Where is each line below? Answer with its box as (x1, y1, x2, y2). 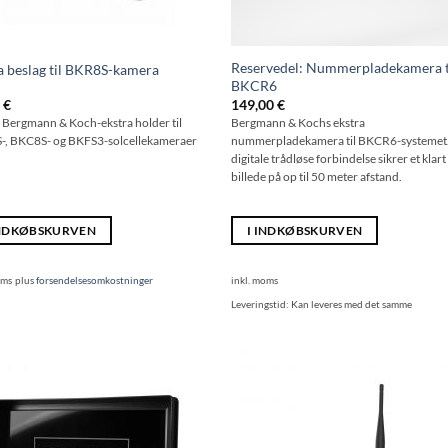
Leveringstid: (231, 298, 292, 311)
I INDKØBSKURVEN (247, 224, 363, 238)
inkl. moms (231, 274, 279, 287)
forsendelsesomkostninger (36, 274, 154, 287)
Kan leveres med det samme (291, 298, 413, 311)
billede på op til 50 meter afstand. (231, 169, 403, 183)
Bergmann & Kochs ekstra (231, 115, 366, 129)
